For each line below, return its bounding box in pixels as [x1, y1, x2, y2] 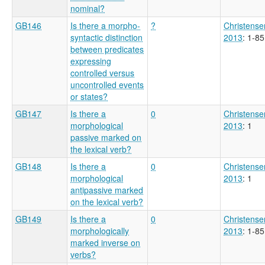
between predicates [70, 43, 144, 55]
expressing [70, 54, 111, 67]
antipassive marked [70, 183, 143, 196]
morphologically [70, 224, 129, 237]
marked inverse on [70, 236, 140, 248]
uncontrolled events [70, 78, 144, 91]
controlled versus [70, 66, 134, 79]
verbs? [70, 248, 96, 260]
